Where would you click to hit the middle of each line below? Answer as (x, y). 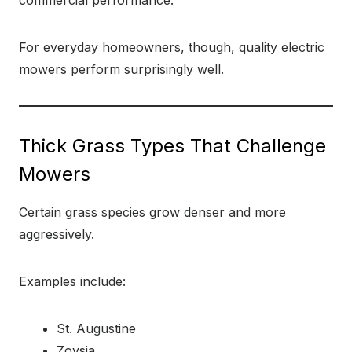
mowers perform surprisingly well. (121, 69)
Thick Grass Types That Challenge (172, 146)
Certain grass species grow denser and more (152, 212)
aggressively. (57, 234)
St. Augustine (96, 328)
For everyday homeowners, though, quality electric (172, 47)
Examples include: (72, 281)
